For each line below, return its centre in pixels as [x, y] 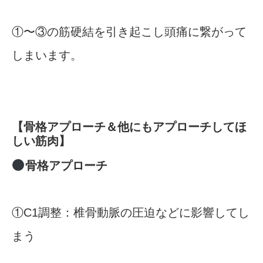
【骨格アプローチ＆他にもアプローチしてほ [129, 127]
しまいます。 [47, 55]
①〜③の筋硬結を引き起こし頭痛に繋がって [129, 32]
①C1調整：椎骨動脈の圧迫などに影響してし [131, 213]
